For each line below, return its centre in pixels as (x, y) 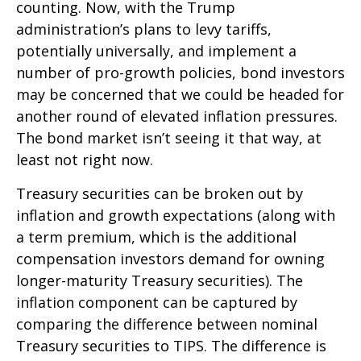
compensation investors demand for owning (170, 259)
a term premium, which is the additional (156, 237)
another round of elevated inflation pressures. (177, 116)
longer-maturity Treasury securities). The (160, 280)
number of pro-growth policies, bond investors (180, 73)
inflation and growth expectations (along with (176, 215)
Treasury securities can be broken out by (160, 193)
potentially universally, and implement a (156, 51)
